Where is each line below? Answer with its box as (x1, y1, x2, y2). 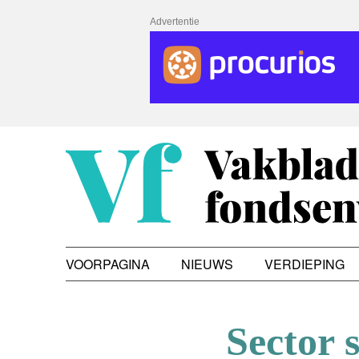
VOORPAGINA (66, 254, 150, 273)
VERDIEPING (264, 254, 345, 273)
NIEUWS (181, 254, 233, 273)
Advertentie (150, 16, 200, 27)
